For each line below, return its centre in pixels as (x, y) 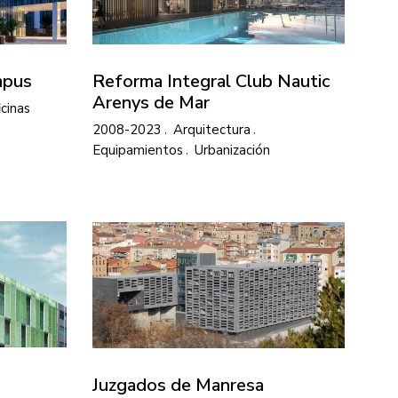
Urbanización (232, 151)
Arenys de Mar (151, 102)
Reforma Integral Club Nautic (211, 81)
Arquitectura (212, 129)
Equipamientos (138, 151)
